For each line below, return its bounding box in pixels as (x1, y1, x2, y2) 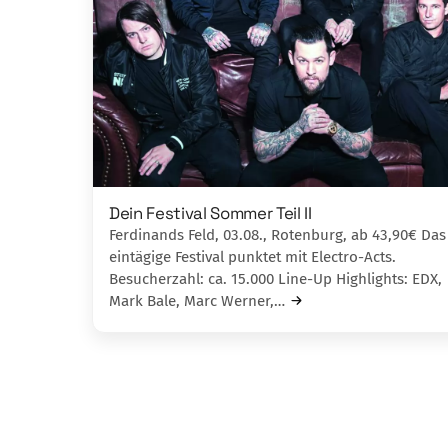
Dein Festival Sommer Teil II (109, 201, 312, 224)
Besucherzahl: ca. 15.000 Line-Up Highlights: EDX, (109, 269, 442, 288)
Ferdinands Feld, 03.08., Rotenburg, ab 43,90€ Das (109, 225, 446, 244)
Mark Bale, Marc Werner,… (109, 291, 285, 310)
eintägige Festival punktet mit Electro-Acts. (109, 247, 396, 266)
